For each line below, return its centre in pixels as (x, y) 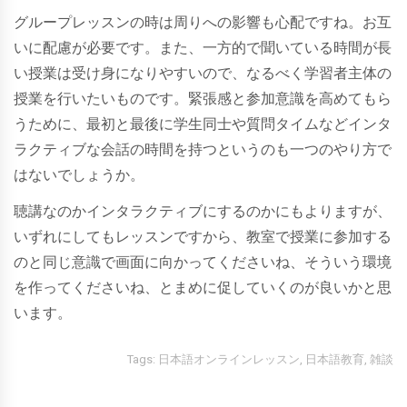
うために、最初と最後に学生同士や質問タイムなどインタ (203, 124)
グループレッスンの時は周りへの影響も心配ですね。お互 (203, 22)
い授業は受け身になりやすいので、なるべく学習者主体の (203, 73)
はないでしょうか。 (79, 174)
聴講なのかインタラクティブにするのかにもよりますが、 (203, 211)
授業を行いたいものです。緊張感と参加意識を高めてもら (203, 98)
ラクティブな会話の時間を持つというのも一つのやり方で (203, 149)
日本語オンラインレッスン (229, 359)
